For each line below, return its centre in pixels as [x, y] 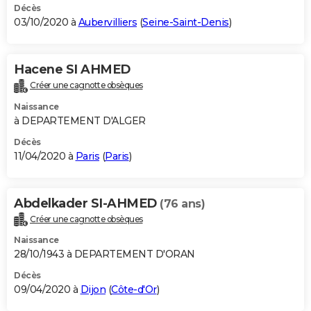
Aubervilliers [107, 22]
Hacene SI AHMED [72, 69]
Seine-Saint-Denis [186, 22]
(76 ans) [182, 203]
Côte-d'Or [134, 290]
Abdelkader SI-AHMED [87, 203]
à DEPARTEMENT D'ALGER [80, 120]
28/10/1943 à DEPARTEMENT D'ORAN [104, 254]
